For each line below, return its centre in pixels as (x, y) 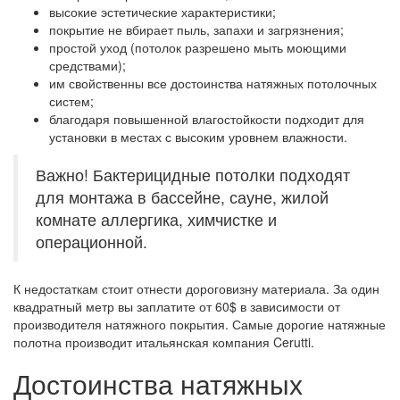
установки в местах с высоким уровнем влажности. (198, 137)
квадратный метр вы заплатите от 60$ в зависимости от (177, 306)
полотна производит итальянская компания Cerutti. (164, 342)
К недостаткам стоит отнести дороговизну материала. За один (196, 288)
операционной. (92, 242)
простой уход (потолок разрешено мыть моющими (198, 47)
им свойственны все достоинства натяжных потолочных (213, 83)
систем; (71, 101)
